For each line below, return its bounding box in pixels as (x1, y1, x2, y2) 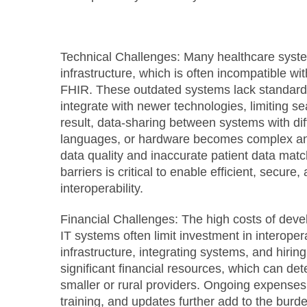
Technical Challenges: (60, 49, 180, 64)
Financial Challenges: (60, 212, 178, 226)
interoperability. (60, 181, 143, 195)
